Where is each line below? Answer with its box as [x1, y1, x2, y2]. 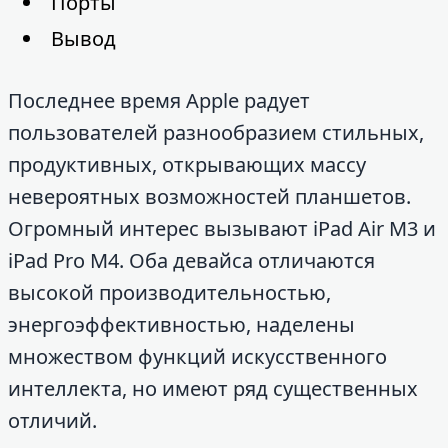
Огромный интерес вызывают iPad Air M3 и [8, 215, 436, 242]
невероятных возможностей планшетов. [8, 183, 411, 210]
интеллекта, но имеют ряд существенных [8, 375, 418, 402]
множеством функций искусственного [8, 343, 387, 370]
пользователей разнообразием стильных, [8, 119, 424, 146]
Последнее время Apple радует [8, 87, 310, 114]
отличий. [8, 407, 97, 434]
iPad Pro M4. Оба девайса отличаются [8, 247, 375, 274]
